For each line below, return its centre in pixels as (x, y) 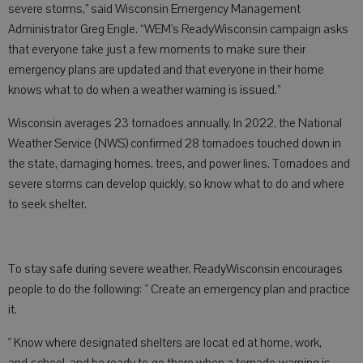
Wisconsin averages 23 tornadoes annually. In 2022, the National (175, 123)
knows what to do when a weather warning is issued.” (144, 90)
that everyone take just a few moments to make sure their (157, 49)
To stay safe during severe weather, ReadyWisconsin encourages (175, 269)
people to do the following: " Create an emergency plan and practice (179, 289)
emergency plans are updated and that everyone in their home (166, 70)
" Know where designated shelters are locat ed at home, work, (165, 343)
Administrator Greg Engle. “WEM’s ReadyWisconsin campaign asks (178, 29)
